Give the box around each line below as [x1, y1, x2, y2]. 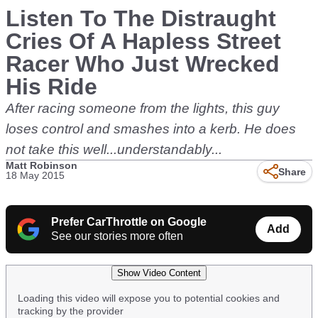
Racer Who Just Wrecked [6, 51, 280, 77]
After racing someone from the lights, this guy [6, 101, 280, 116]
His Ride [6, 74, 97, 99]
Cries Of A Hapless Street [6, 28, 281, 54]
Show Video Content [117, 268, 201, 278]
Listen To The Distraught [6, 6, 276, 31]
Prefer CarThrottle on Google [51, 216, 207, 228]
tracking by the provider [18, 305, 124, 317]
